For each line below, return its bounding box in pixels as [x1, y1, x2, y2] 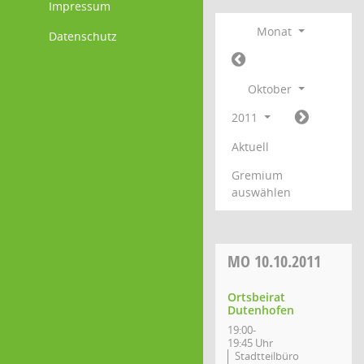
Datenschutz [49, 28, 117, 44]
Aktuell [232, 139, 269, 154]
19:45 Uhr [227, 336, 273, 350]
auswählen [232, 184, 291, 200]
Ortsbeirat [227, 289, 285, 305]
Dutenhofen [227, 302, 294, 318]
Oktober [248, 81, 296, 97]
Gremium [232, 167, 283, 183]
